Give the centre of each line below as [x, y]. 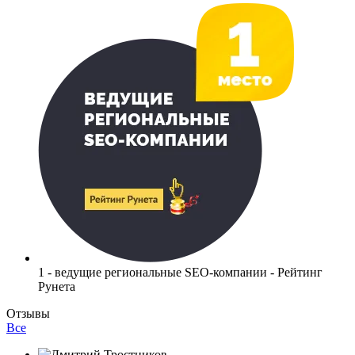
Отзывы [28, 313]
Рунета [57, 286]
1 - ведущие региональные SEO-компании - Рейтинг [180, 272]
